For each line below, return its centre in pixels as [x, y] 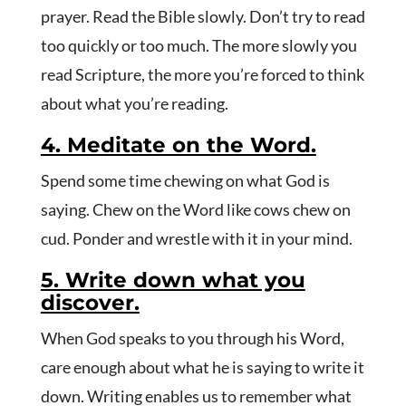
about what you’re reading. [134, 104]
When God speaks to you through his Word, [192, 338]
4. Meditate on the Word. [178, 145]
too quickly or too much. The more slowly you [198, 46]
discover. [90, 303]
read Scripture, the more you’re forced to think [202, 75]
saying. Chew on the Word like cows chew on [195, 210]
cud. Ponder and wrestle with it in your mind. [196, 239]
